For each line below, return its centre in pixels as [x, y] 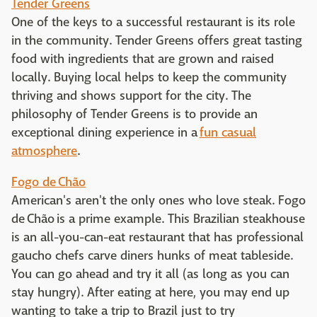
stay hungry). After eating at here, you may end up [150, 293]
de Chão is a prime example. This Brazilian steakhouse [158, 219]
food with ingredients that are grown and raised [143, 59]
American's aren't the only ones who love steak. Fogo [158, 201]
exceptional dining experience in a [105, 133]
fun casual [228, 133]
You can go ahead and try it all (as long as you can [150, 274]
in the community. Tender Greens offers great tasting [157, 41]
